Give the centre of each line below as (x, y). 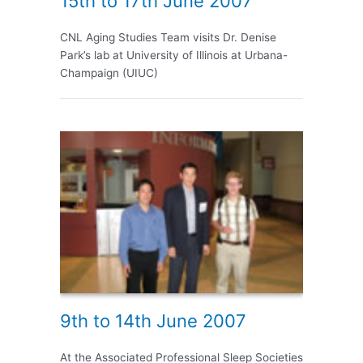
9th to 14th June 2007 (153, 321)
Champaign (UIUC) (109, 73)
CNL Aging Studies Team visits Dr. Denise (168, 38)
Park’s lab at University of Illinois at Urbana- (174, 56)
